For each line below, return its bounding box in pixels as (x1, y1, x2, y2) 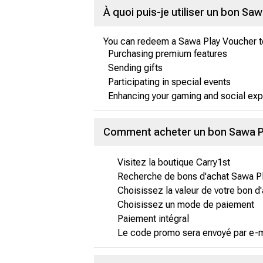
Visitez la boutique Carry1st (117, 157, 230, 168)
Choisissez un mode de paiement (117, 199, 254, 210)
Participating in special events (108, 76, 231, 87)
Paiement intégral (117, 213, 189, 224)
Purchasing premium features (108, 48, 227, 59)
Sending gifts (108, 62, 163, 73)
